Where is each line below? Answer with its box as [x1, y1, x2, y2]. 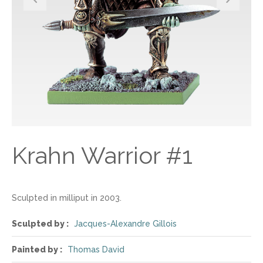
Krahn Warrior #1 [12, 141, 193, 169]
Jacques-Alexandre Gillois [74, 219, 177, 228]
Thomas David [68, 245, 124, 254]
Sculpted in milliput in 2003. [12, 193, 122, 203]
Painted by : [12, 245, 62, 254]
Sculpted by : [12, 219, 69, 228]
